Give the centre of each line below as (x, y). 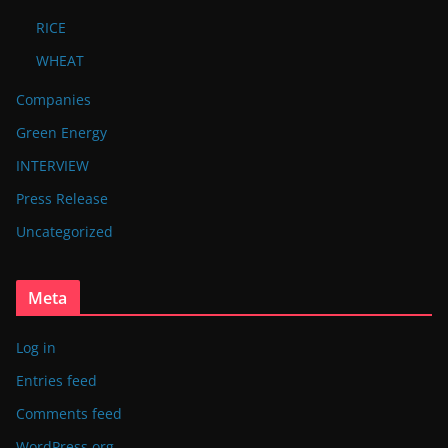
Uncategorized (64, 232)
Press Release (62, 199)
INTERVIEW (52, 166)
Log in (36, 348)
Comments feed (69, 414)
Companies (53, 100)
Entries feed (56, 381)
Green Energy (61, 133)
